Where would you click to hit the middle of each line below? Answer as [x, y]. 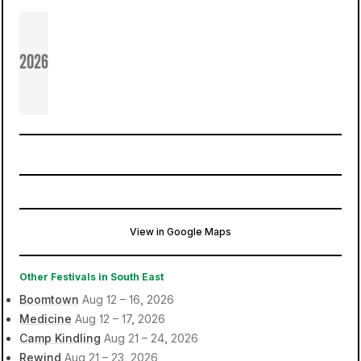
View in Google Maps [180, 232]
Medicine [46, 319]
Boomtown [49, 299]
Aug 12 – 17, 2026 [120, 319]
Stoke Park [139, 246]
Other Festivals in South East [91, 277]
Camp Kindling [60, 338]
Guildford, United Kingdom [178, 263]
